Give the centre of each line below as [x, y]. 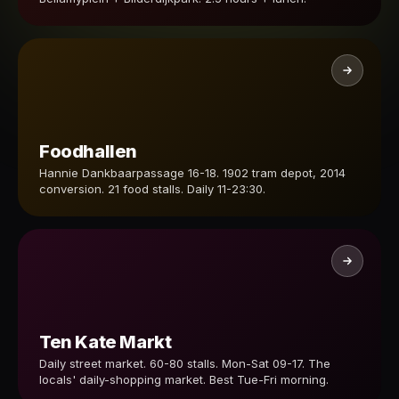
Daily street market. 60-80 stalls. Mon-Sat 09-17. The [185, 363]
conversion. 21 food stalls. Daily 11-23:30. [152, 189]
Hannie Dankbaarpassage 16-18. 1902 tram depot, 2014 [192, 173]
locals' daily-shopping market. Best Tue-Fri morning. [184, 379]
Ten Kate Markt [106, 342]
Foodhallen [88, 151]
